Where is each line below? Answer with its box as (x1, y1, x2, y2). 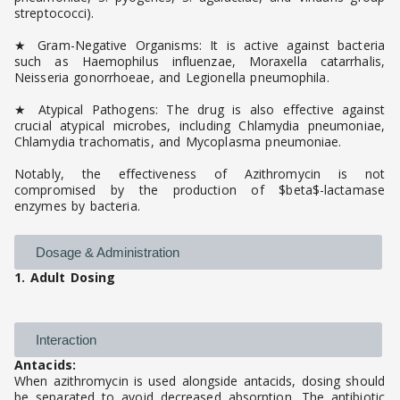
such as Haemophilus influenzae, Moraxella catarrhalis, (14, 53, 385, 71)
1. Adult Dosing (14, 269, 116, 287)
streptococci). (14, 4, 95, 22)
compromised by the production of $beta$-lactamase (14, 181, 385, 199)
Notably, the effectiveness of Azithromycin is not (14, 165, 385, 183)
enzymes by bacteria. (14, 197, 140, 215)
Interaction (36, 332, 96, 348)
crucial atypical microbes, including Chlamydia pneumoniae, (14, 117, 385, 135)
